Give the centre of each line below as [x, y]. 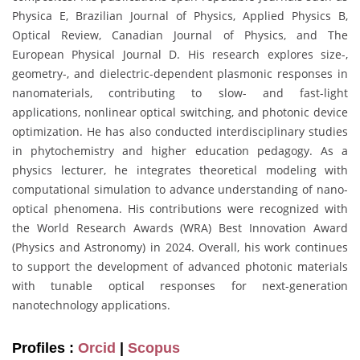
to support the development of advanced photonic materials [180, 266]
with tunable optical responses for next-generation [180, 285]
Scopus [154, 348]
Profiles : [45, 348]
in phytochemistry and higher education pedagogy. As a [180, 150]
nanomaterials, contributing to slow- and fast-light [180, 92]
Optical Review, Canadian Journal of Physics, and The [180, 35]
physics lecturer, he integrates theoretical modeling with [180, 170]
